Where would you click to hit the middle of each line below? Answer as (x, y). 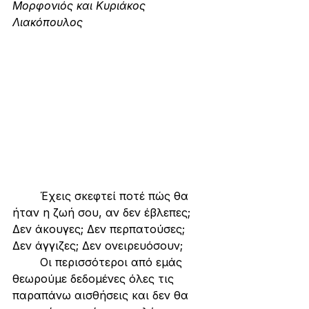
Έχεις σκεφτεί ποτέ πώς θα (26, 196)
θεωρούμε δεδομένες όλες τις (95, 278)
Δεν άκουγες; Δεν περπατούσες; (100, 229)
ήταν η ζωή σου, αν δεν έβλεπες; (103, 212)
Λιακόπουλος (48, 22)
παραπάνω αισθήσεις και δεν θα (102, 295)
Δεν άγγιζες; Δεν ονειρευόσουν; (98, 245)
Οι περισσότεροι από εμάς (26, 262)
